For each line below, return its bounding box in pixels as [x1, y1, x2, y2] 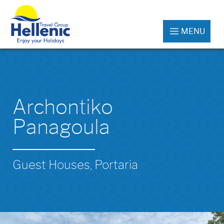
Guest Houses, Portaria [12, 157, 138, 172]
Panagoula [12, 114, 110, 139]
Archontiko [12, 94, 113, 119]
